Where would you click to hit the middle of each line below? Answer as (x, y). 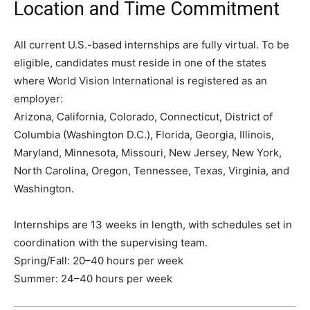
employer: (38, 98)
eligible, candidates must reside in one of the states (140, 62)
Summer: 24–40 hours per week (93, 278)
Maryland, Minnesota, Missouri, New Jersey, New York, (148, 152)
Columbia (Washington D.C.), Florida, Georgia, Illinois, (144, 134)
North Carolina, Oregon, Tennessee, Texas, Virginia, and (152, 170)
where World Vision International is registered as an (140, 80)
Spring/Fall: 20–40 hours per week (99, 260)
